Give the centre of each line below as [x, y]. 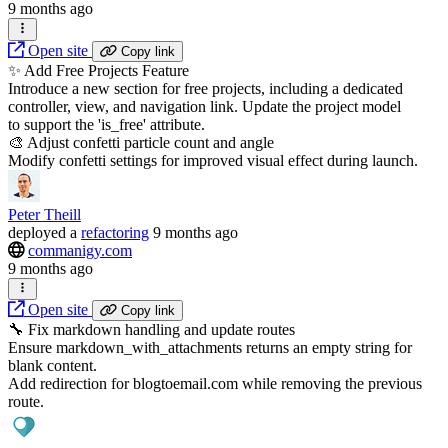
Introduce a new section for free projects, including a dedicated [205, 88]
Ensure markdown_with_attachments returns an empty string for [210, 347]
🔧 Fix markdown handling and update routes [151, 329]
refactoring [115, 232]
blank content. [52, 365]
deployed [37, 232]
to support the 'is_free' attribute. [106, 124]
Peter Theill [44, 214]
